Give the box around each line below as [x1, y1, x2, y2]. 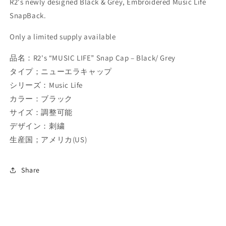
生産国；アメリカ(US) [10, 135, 87, 145]
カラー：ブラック [10, 94, 73, 104]
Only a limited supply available [10, 32, 116, 42]
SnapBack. [10, 11, 46, 21]
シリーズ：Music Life [10, 80, 83, 90]
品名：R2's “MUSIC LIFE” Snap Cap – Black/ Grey [10, 53, 176, 63]
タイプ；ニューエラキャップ [10, 67, 112, 77]
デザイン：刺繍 [10, 121, 65, 131]
